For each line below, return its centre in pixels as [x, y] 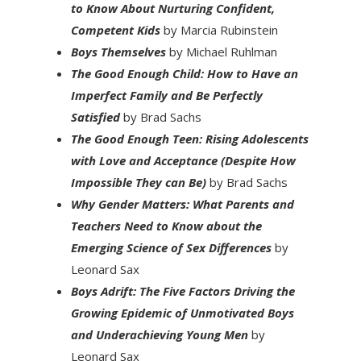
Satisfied [97, 116]
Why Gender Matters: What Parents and [182, 203]
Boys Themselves [118, 51]
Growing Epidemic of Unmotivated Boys [182, 312]
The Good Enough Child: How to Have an [184, 73]
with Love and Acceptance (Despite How [183, 160]
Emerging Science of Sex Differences [171, 247]
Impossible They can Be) [140, 182]
